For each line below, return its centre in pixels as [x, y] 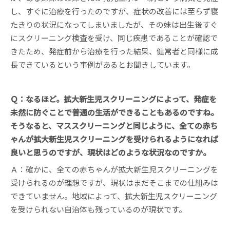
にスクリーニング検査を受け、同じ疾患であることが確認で [114, 37]
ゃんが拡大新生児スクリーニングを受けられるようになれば [114, 139]
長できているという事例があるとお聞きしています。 [102, 64]
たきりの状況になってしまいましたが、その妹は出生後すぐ [114, 24]
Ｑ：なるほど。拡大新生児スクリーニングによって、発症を [113, 99]
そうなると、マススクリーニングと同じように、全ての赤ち [114, 125]
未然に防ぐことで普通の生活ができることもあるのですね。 [114, 112]
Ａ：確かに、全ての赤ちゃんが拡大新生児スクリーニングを [114, 169]
